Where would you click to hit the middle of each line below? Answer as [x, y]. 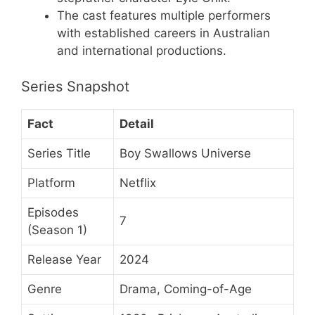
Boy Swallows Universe [185, 153]
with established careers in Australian [163, 33]
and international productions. [142, 51]
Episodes [53, 212]
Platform [51, 182]
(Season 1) [57, 230]
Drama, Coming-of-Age [186, 289]
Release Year [64, 259]
